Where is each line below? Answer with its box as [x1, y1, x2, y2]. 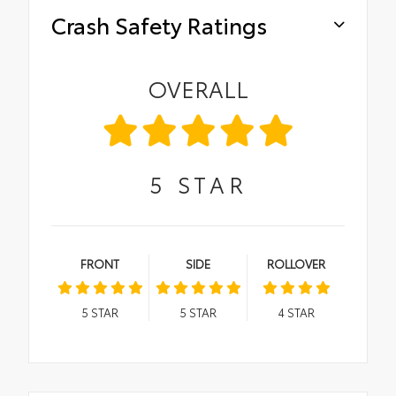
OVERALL [148, 72, 248, 104]
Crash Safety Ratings [51, 9, 267, 41]
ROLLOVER [267, 255, 325, 272]
